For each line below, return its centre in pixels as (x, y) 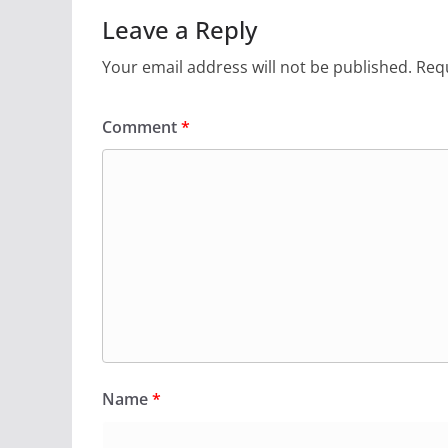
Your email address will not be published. (257, 67)
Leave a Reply (179, 30)
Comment (141, 127)
